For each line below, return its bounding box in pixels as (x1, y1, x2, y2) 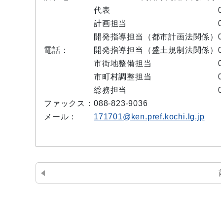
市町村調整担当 (94, 73, 152, 81)
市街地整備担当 (94, 59, 152, 68)
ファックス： (44, 99, 94, 108)
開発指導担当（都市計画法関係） (94, 33, 218, 41)
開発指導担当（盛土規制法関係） (94, 46, 218, 54)
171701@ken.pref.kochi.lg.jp (94, 112, 205, 121)
